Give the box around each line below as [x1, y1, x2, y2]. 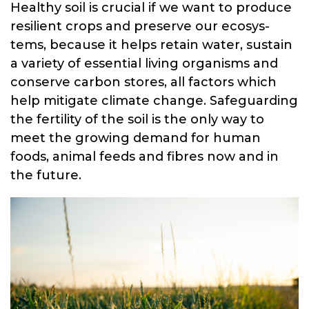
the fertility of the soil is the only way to [10, 112, 264, 127]
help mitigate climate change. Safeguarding [10, 93, 298, 108]
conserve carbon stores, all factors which [10, 74, 277, 90]
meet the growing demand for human [10, 130, 261, 146]
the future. [10, 168, 81, 183]
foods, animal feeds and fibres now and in [10, 149, 279, 164]
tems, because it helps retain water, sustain [10, 37, 292, 52]
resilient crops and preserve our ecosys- [10, 19, 270, 34]
